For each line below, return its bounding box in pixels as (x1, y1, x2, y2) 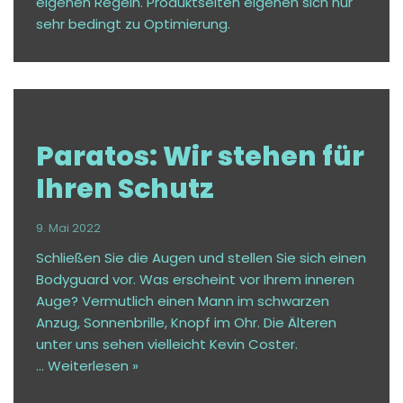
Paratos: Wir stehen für (36, 138, 364, 176)
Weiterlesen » (48, 356, 139, 376)
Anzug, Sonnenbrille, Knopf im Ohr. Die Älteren (36, 313, 336, 333)
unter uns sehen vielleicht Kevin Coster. (36, 335, 298, 354)
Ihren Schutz (36, 170, 214, 209)
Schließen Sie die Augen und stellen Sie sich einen (36, 248, 366, 268)
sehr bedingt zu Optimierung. (36, 14, 230, 34)
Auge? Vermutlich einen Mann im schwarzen (36, 291, 329, 311)
